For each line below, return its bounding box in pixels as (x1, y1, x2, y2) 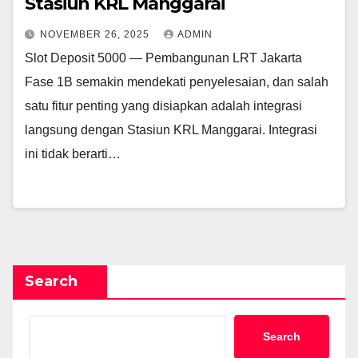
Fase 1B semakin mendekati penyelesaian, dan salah (25, 74, 328, 89)
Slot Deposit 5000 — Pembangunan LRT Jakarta (25, 50, 302, 65)
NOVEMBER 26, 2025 (40, 28, 153, 40)
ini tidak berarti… (25, 146, 121, 161)
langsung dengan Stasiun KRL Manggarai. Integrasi (25, 122, 317, 137)
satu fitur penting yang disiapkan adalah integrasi (25, 98, 302, 113)
